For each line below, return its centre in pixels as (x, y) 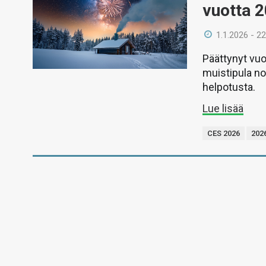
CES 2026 (224, 133)
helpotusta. (229, 87)
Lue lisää (223, 108)
